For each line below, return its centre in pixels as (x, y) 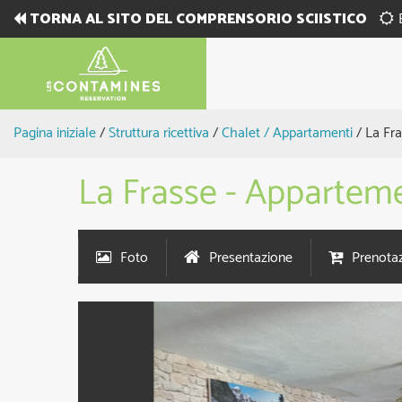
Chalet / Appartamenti (287, 133)
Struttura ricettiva (159, 133)
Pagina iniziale (55, 133)
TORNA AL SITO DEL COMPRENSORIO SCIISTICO (198, 19)
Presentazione (251, 258)
